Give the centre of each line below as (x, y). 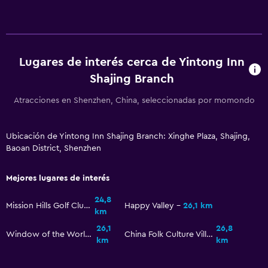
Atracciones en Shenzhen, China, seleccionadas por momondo (134, 101)
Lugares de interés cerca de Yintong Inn (132, 63)
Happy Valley (149, 206)
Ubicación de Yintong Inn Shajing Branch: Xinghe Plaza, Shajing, (128, 137)
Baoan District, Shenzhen (54, 149)
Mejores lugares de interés (58, 179)
